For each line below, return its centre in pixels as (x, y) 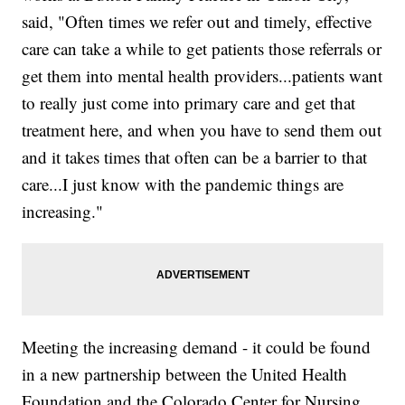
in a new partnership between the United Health (185, 374)
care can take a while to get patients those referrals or (202, 49)
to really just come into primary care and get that (189, 103)
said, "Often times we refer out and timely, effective (197, 22)
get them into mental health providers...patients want (202, 76)
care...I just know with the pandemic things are (183, 184)
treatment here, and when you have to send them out (202, 130)
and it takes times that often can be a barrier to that (195, 157)
